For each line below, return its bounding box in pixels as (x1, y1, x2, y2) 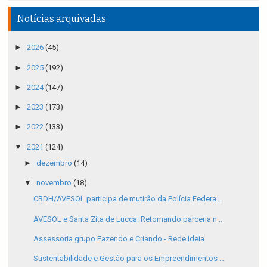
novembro (36, 178, 73, 188)
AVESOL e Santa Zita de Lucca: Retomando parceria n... (33, 214, 223, 223)
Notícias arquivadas (17, 13, 106, 25)
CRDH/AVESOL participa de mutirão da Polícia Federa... (33, 194, 222, 204)
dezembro (36, 158, 74, 167)
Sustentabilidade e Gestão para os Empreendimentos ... (33, 254, 225, 263)
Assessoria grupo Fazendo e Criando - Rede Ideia (33, 234, 205, 243)
